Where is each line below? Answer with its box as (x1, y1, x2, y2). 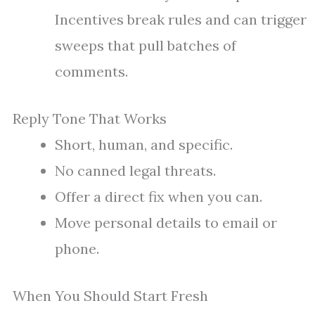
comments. (55, 63, 128, 81)
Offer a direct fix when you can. (55, 188, 262, 206)
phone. (55, 240, 99, 258)
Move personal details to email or (55, 214, 277, 232)
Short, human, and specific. (55, 136, 233, 154)
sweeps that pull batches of (55, 37, 236, 55)
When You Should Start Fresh (13, 287, 208, 305)
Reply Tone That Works (13, 110, 167, 128)
